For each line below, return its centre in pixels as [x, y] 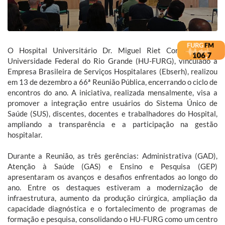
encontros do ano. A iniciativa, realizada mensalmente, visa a [113, 93]
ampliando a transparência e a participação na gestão [113, 124]
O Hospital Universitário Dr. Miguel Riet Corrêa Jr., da [113, 50]
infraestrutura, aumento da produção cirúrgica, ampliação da [113, 198]
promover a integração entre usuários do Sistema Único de [113, 103]
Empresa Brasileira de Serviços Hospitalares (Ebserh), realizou [113, 72]
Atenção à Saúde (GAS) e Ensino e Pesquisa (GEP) [113, 166]
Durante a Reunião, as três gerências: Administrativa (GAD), [113, 156]
